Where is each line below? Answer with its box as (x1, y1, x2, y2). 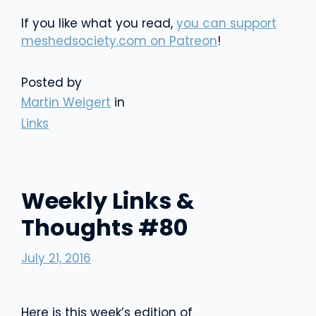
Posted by (21, 74, 82, 91)
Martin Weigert (21, 94, 111, 111)
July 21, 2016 (21, 249, 91, 267)
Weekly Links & (21, 185, 195, 217)
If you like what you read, (21, 15, 176, 32)
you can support (176, 15, 276, 32)
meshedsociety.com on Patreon (21, 32, 217, 49)
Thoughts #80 (21, 212, 188, 243)
